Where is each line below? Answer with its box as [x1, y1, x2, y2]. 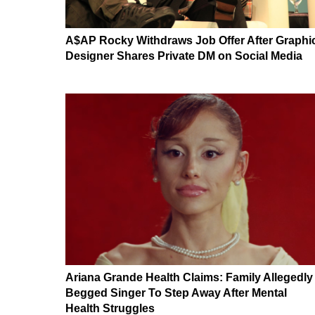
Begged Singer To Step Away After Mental [65, 286, 287, 299]
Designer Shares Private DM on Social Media [65, 50, 302, 62]
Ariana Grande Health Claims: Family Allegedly [65, 271, 313, 283]
